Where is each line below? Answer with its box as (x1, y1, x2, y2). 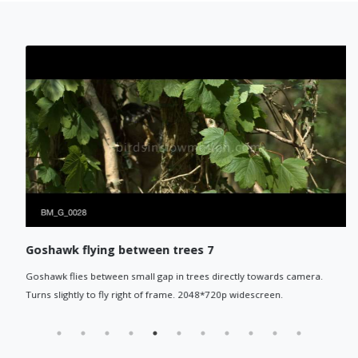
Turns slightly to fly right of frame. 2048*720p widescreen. (17, 288, 275, 301)
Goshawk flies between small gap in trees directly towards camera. (17, 270, 315, 283)
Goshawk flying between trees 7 (17, 242, 205, 258)
